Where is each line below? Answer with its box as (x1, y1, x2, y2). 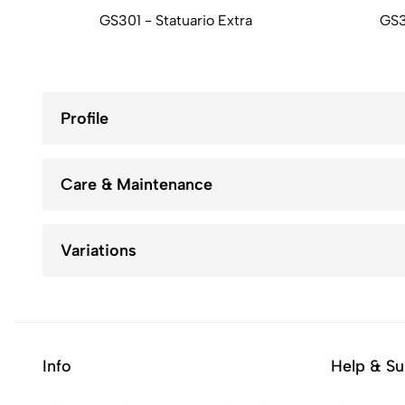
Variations (61, 240, 137, 261)
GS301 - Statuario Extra (99, 12, 252, 30)
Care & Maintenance (61, 174, 212, 195)
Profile (61, 108, 108, 129)
